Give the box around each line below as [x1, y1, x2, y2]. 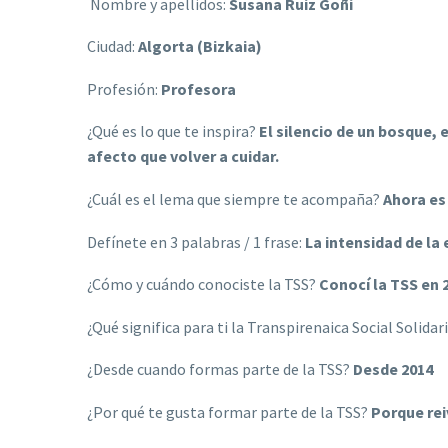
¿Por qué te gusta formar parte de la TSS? [87, 401, 371, 422]
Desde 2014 [353, 359, 433, 380]
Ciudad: [87, 36, 138, 57]
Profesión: [87, 78, 161, 99]
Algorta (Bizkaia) [138, 36, 262, 57]
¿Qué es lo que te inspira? [87, 121, 259, 142]
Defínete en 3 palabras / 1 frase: [87, 231, 305, 252]
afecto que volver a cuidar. [87, 146, 279, 167]
